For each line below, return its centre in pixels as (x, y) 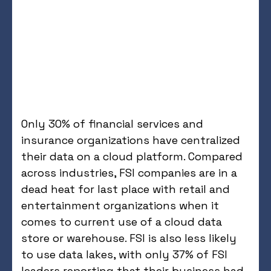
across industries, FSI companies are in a (129, 172)
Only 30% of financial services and (112, 123)
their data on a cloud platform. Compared (132, 156)
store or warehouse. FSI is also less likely (129, 238)
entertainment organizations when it (120, 205)
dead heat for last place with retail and (126, 189)
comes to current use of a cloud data (122, 221)
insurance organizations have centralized (131, 140)
